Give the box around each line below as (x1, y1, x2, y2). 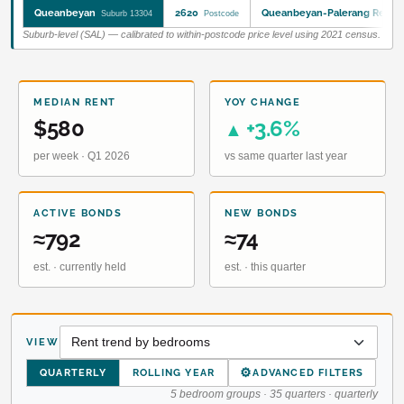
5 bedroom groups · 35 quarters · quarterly (170, 387, 378, 400)
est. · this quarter (225, 260, 306, 273)
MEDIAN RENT (33, 96, 116, 108)
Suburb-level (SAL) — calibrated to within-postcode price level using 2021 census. (23, 28, 381, 40)
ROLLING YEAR (132, 366, 216, 379)
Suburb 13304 (101, 8, 152, 18)
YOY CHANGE (225, 96, 300, 108)
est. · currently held (33, 260, 126, 273)
